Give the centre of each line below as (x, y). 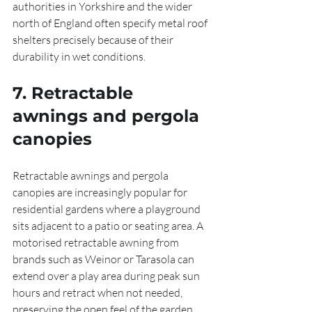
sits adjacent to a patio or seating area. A (109, 226)
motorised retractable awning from (97, 242)
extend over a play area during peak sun (107, 276)
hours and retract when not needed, (99, 292)
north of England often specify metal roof (111, 23)
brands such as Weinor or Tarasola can (104, 259)
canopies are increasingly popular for (101, 192)
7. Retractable (75, 93)
